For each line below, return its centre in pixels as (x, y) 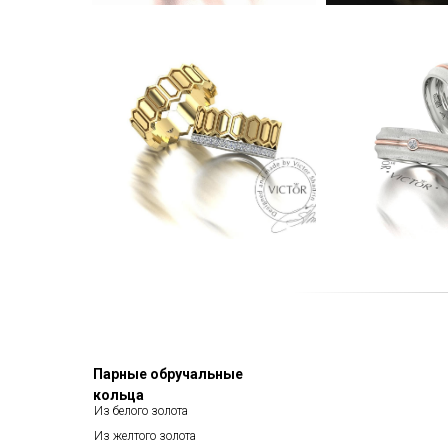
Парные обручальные (168, 374)
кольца (118, 395)
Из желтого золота (145, 436)
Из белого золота (141, 411)
